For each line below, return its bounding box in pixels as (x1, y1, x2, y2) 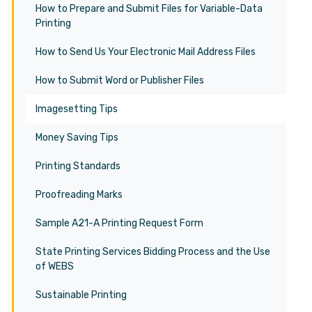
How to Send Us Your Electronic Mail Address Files (36, 46, 256, 58)
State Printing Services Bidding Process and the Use (36, 246, 270, 258)
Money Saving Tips (36, 132, 118, 143)
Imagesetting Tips (36, 103, 118, 115)
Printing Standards (36, 160, 120, 172)
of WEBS (36, 260, 74, 272)
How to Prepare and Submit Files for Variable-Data (36, 3, 263, 15)
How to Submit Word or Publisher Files (36, 75, 204, 86)
